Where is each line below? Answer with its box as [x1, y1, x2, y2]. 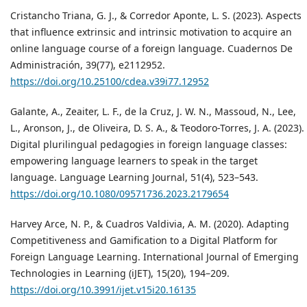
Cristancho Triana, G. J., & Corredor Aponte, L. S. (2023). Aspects [10, 9, 302, 23]
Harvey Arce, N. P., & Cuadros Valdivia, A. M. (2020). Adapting [10, 217, 289, 231]
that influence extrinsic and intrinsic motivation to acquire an [10, 25, 292, 39]
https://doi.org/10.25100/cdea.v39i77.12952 [10, 75, 209, 88]
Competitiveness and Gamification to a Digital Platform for [10, 234, 278, 247]
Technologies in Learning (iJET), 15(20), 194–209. [10, 267, 230, 280]
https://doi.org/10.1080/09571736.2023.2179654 [10, 187, 229, 201]
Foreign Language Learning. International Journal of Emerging [10, 250, 299, 264]
